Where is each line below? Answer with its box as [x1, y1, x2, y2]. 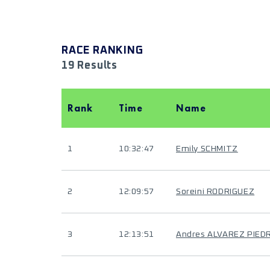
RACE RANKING [61, 45, 143, 56]
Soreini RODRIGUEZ [176, 187, 255, 196]
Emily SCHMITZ [176, 145, 238, 153]
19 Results [61, 60, 118, 71]
